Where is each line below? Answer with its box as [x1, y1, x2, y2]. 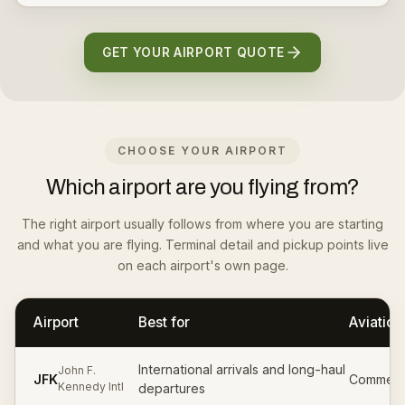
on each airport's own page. [117, 258, 288, 273]
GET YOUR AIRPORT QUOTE [102, 45, 285, 60]
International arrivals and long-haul [138, 362, 346, 377]
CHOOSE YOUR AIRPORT [118, 144, 287, 157]
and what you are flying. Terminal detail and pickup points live [16, 237, 389, 252]
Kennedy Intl [58, 380, 124, 393]
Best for [138, 314, 191, 331]
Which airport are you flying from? [45, 175, 360, 199]
